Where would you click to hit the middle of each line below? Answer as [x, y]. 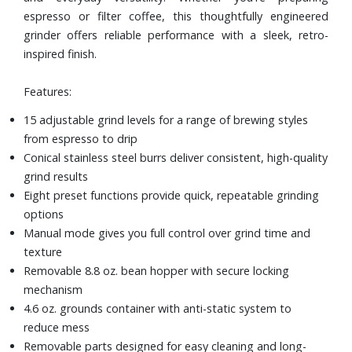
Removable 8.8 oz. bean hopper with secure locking [156, 270]
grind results [56, 176]
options [44, 214]
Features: [48, 91]
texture [43, 251]
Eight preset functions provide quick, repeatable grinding [171, 195]
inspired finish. [60, 53]
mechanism [53, 289]
